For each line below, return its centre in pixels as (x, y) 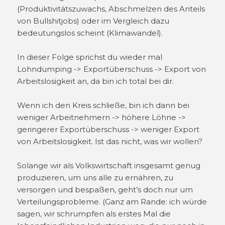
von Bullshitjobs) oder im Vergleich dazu (93, 21)
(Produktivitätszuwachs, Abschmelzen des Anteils (111, 9)
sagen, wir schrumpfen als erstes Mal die (94, 214)
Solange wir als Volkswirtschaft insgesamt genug (109, 166)
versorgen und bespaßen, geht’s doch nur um (105, 190)
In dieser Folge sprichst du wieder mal (90, 57)
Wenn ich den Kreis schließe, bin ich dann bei (103, 105)
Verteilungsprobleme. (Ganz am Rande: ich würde (112, 202)
